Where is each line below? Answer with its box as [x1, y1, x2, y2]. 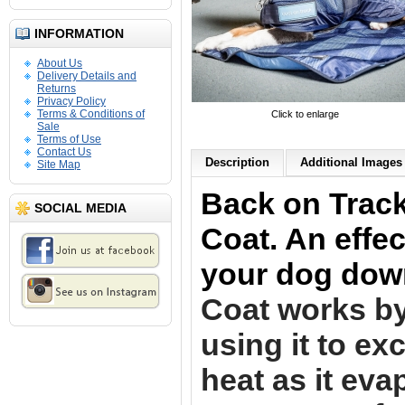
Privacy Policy [37, 95, 106, 108]
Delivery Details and [37, 70, 137, 82]
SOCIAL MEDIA [34, 201, 127, 215]
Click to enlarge [270, 108, 339, 119]
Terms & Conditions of [37, 108, 145, 120]
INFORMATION [34, 26, 124, 41]
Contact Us [37, 146, 91, 158]
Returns [37, 82, 76, 95]
